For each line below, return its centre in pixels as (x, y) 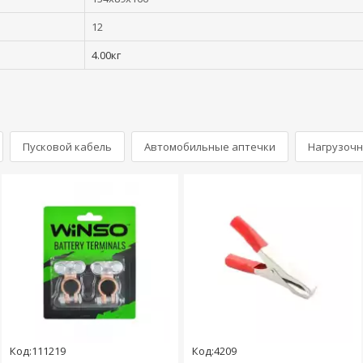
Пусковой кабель (67, 147)
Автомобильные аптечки (210, 147)
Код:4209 (215, 351)
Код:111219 (38, 351)
